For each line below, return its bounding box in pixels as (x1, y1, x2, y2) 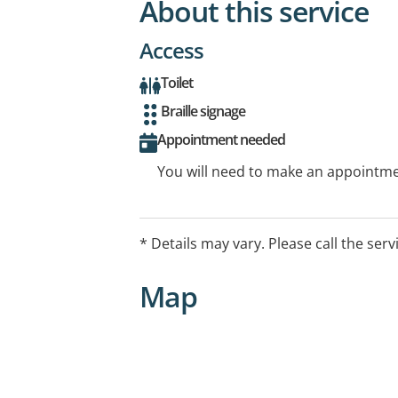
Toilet (161, 72, 193, 92)
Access (139, 35, 203, 65)
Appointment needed (157, 129, 285, 149)
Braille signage (161, 100, 245, 121)
